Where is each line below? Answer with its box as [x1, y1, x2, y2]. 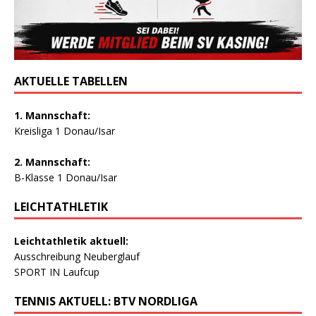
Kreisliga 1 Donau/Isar [14, 123, 115, 138]
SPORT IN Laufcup [14, 265, 99, 279]
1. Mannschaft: [14, 108, 90, 122]
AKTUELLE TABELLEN [14, 73, 128, 89]
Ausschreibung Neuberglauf [14, 249, 140, 263]
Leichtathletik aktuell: [14, 233, 128, 248]
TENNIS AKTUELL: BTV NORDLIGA [14, 293, 197, 309]
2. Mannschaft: [14, 154, 90, 169]
